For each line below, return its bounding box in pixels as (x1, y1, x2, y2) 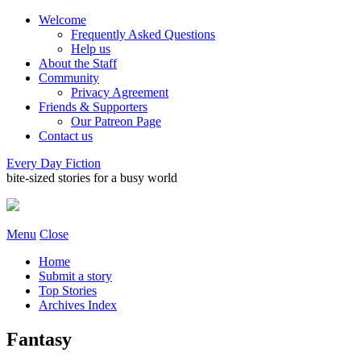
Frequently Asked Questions (71, 27, 215, 41)
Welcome (39, 13, 86, 27)
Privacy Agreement (71, 85, 168, 99)
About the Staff (39, 56, 117, 70)
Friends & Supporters (39, 100, 147, 114)
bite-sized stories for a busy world (6, 171, 177, 185)
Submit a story (39, 269, 112, 283)
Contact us (39, 129, 93, 143)
